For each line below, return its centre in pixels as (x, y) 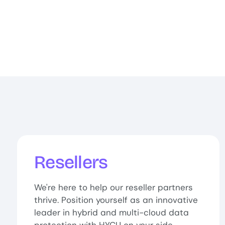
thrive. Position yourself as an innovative (116, 200)
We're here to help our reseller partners (114, 188)
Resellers (71, 163)
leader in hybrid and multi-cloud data (112, 213)
